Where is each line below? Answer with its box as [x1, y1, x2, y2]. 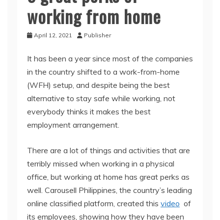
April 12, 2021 [34, 31, 72, 39]
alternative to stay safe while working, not [27, 93, 175, 103]
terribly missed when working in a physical [27, 159, 174, 168]
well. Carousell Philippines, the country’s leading [27, 185, 192, 195]
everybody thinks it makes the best [27, 107, 151, 116]
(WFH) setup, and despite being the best [27, 80, 170, 90]
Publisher [84, 31, 111, 39]
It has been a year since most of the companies [27, 54, 193, 63]
